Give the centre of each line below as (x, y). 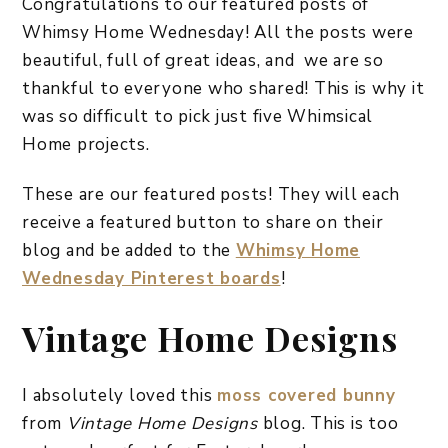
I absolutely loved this (119, 396)
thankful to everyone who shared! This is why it (223, 89)
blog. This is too (330, 424)
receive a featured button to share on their (203, 223)
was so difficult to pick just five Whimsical (197, 117)
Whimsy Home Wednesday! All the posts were (218, 33)
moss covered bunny (306, 396)
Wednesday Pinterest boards (151, 279)
